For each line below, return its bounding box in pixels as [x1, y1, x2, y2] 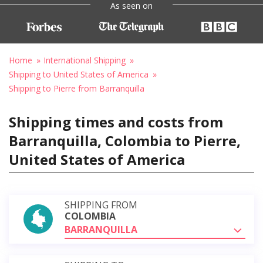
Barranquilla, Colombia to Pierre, [9, 130, 241, 150]
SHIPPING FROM [65, 198, 137, 211]
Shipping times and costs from [9, 112, 223, 131]
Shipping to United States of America [9, 68, 149, 80]
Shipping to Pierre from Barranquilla [9, 82, 144, 94]
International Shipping [43, 54, 126, 66]
